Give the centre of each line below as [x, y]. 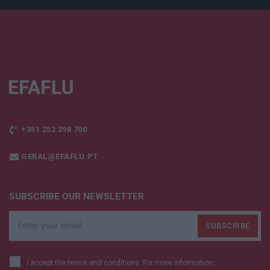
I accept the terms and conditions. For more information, [121, 263]
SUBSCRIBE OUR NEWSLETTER [77, 197]
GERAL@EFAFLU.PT [60, 157]
